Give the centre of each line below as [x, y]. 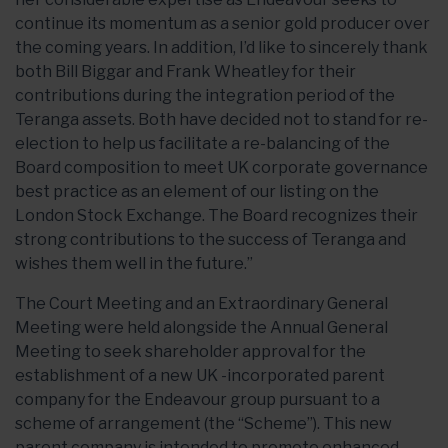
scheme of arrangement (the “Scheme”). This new [203, 423]
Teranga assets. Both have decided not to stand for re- [221, 119]
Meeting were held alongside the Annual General [201, 327]
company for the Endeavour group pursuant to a [197, 399]
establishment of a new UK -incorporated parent [200, 375]
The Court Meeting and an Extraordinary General [201, 303]
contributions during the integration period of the [205, 95]
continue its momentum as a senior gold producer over [222, 23]
